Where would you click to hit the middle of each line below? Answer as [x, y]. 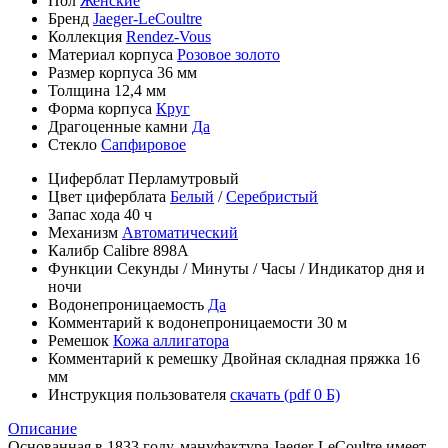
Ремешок [80, 341]
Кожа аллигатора [171, 341]
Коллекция [87, 37]
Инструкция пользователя [139, 395]
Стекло [74, 145]
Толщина [81, 91]
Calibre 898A [146, 251]
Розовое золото [228, 55]
